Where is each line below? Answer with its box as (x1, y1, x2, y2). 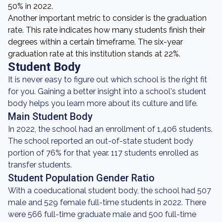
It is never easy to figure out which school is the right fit (8, 75, 207, 84)
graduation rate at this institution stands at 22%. (8, 49, 180, 58)
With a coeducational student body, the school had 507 (8, 186, 211, 195)
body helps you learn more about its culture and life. (8, 99, 198, 108)
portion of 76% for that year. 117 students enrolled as (8, 148, 199, 158)
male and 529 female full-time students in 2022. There (8, 198, 206, 207)
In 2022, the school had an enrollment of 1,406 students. (8, 124, 213, 134)
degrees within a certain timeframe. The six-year (8, 37, 183, 47)
